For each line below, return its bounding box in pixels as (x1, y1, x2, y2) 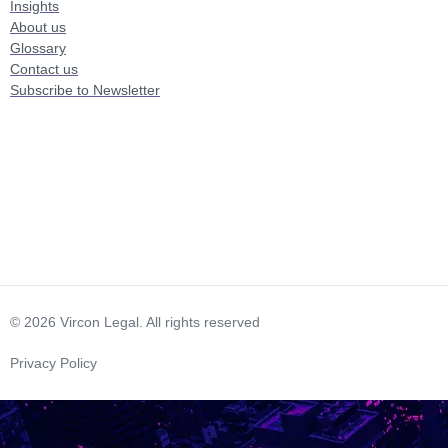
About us (10, 18, 66, 35)
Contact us (10, 60, 78, 77)
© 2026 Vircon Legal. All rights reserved (10, 313, 260, 330)
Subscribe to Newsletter (10, 81, 160, 98)
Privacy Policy (10, 354, 97, 371)
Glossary (10, 39, 66, 56)
